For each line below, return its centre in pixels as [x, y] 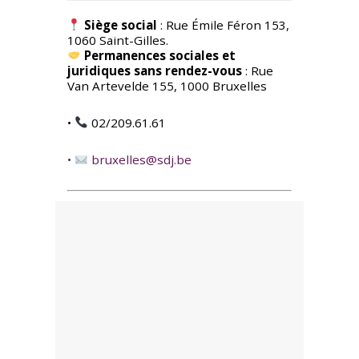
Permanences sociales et [160, 55]
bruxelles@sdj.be [142, 160]
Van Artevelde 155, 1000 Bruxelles [167, 85]
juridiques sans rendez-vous [155, 70]
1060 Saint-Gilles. [118, 40]
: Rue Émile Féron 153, [224, 24]
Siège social [121, 24]
